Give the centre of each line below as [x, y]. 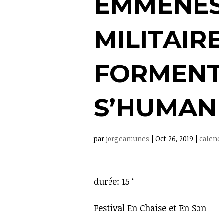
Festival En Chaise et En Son [150, 208]
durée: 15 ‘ [114, 181]
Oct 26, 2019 [174, 139]
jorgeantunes [128, 139]
